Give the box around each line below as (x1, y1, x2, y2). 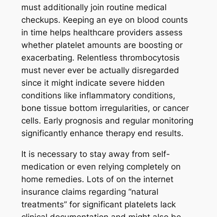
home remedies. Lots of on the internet (21, 174, 173, 185)
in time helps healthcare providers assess (21, 28, 183, 38)
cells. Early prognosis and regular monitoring (21, 116, 193, 126)
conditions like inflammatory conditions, (21, 91, 175, 101)
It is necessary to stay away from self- (21, 149, 170, 159)
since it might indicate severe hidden (21, 78, 165, 88)
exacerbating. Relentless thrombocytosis (21, 53, 180, 63)
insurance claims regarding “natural (21, 187, 158, 197)
